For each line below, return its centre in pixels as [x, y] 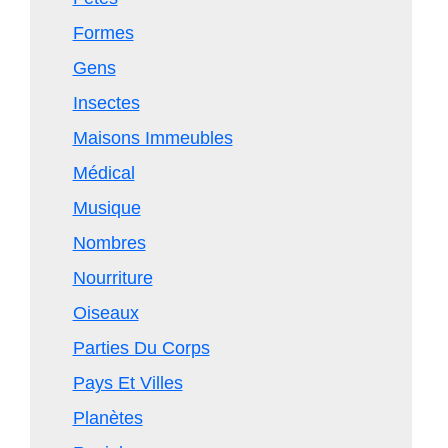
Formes [103, 33]
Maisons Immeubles [152, 138]
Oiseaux [105, 313]
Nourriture [112, 278]
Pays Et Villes [127, 383]
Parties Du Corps [141, 348]
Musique [106, 208]
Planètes [107, 418]
